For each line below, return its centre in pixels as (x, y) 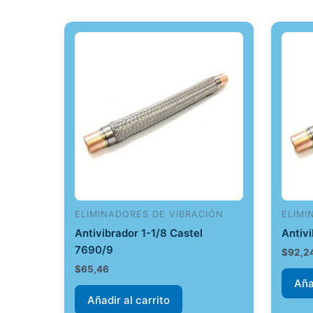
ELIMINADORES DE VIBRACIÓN (149, 214)
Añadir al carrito (129, 300)
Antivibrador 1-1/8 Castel (139, 233)
